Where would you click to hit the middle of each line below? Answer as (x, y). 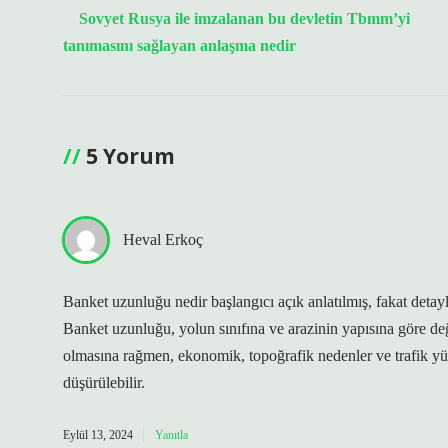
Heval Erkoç (163, 239)
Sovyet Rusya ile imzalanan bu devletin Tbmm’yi (244, 18)
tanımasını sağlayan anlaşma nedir (179, 45)
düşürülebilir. (104, 382)
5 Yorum (130, 156)
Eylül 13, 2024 (98, 435)
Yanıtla (171, 435)
